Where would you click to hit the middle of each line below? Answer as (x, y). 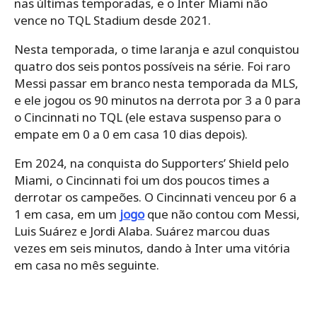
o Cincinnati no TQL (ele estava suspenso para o (148, 117)
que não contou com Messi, (222, 214)
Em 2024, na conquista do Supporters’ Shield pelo (151, 163)
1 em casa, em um (67, 214)
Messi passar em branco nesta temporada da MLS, (156, 83)
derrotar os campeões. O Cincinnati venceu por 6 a (155, 197)
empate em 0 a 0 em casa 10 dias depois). (131, 134)
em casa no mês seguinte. (87, 265)
